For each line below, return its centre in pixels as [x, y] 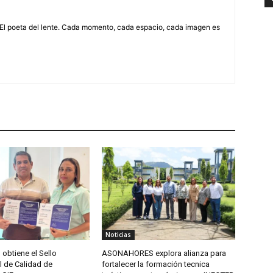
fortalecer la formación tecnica [156, 264]
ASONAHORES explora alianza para [164, 253]
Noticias [119, 235]
